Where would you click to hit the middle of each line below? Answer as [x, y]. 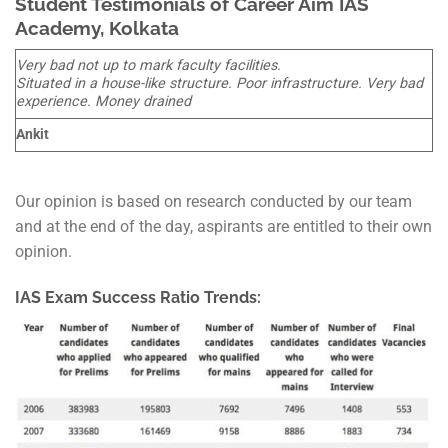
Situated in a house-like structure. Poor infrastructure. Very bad [219, 84]
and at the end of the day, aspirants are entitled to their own [223, 227]
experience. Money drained [103, 102]
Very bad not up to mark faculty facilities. [148, 66]
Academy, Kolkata [97, 27]
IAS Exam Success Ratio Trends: [138, 297]
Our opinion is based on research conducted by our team [213, 202]
